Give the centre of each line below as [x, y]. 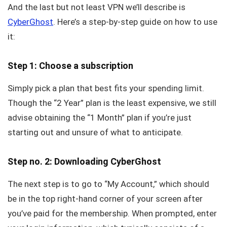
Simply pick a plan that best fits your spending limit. [106, 88]
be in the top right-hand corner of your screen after [105, 198]
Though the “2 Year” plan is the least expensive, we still [112, 103]
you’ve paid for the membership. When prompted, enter [112, 213]
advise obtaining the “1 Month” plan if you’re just [100, 117]
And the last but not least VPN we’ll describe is [97, 7]
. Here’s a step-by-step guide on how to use [135, 22]
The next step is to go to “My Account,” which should [108, 184]
